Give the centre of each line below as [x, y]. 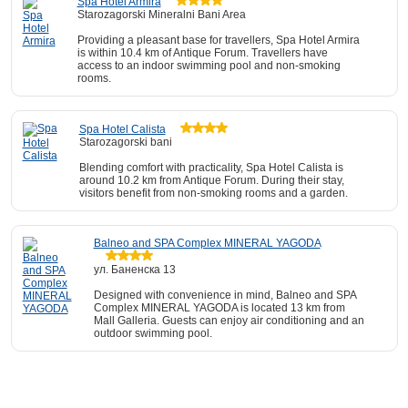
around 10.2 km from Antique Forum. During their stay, [211, 180]
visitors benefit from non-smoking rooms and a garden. [213, 193]
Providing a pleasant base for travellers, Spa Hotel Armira [218, 40]
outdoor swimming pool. [153, 333]
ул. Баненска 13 [134, 270]
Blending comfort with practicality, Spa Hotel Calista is [211, 168]
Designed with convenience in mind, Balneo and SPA [224, 295]
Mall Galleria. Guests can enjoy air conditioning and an [229, 321]
